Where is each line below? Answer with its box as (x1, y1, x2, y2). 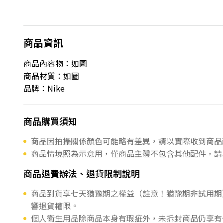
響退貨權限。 (31, 200, 79, 212)
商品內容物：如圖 (23, 57, 87, 69)
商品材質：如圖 (23, 70, 79, 82)
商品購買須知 (23, 114, 77, 127)
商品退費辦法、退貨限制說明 (23, 167, 140, 180)
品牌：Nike (23, 82, 65, 94)
